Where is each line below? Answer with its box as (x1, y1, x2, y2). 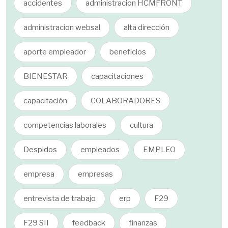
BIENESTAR (23, 72, 68, 81)
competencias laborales (23, 121, 106, 130)
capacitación (23, 96, 67, 105)
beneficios (109, 47, 146, 56)
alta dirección (124, 23, 169, 32)
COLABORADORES (91, 96, 160, 105)
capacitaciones (91, 72, 144, 81)
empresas (78, 169, 113, 179)
